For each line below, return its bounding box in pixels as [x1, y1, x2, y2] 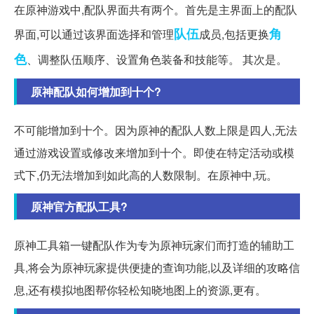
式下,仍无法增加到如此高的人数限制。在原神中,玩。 [14, 166, 278, 183]
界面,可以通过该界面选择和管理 [14, 25, 174, 42]
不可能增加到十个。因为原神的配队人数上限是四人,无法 [14, 121, 297, 138]
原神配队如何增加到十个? [31, 83, 161, 100]
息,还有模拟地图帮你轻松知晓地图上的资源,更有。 [14, 281, 266, 298]
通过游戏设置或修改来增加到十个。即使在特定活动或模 [14, 144, 294, 161]
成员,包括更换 [199, 25, 269, 42]
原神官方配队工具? [31, 198, 128, 214]
